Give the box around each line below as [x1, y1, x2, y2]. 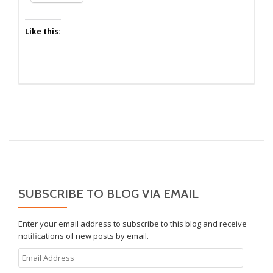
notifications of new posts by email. [18, 230, 149, 241]
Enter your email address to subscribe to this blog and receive [18, 218, 247, 229]
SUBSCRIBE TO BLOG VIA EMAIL [18, 186, 199, 201]
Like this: [25, 26, 61, 37]
